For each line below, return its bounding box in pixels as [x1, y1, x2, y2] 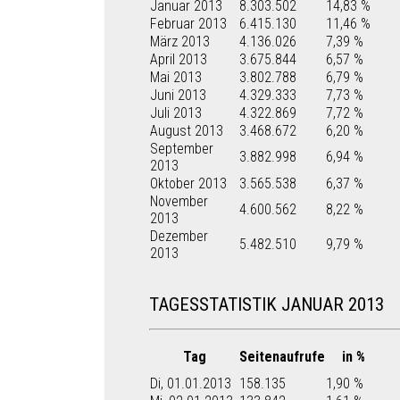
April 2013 [150, 51, 207, 68]
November [150, 193, 208, 210]
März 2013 [150, 33, 210, 50]
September [150, 140, 213, 157]
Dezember [150, 228, 208, 245]
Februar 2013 [150, 15, 227, 32]
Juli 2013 [150, 104, 202, 121]
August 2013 [150, 122, 223, 139]
